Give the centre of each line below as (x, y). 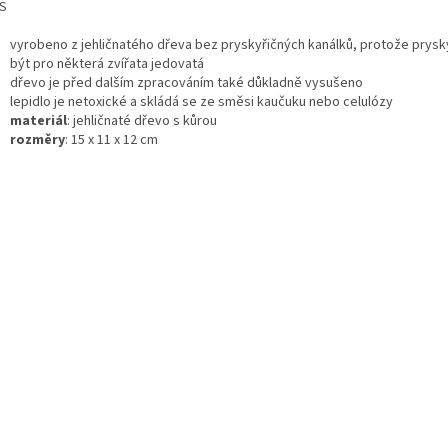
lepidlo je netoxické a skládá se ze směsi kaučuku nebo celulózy (201, 102)
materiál (38, 121)
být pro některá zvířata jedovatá (107, 64)
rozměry (37, 140)
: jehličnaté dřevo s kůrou (142, 121)
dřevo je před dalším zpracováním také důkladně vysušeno (186, 83)
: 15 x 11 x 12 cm (111, 140)
